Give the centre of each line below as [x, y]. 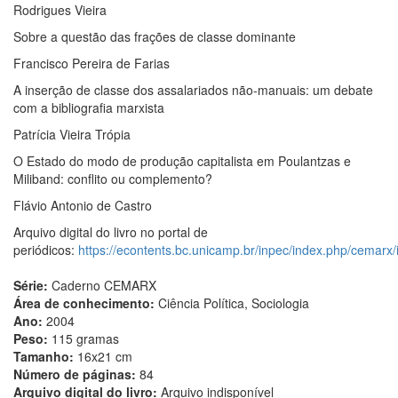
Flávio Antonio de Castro [83, 206]
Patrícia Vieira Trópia [72, 135]
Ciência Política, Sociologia [234, 303]
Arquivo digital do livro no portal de [111, 232]
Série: [32, 286]
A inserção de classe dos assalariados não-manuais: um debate [193, 90]
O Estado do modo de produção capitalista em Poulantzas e [182, 161]
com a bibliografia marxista [89, 108]
